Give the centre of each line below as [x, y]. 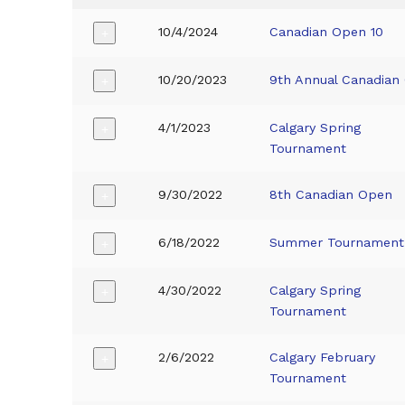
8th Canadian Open [331, 195]
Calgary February [323, 358]
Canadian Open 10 [327, 32]
